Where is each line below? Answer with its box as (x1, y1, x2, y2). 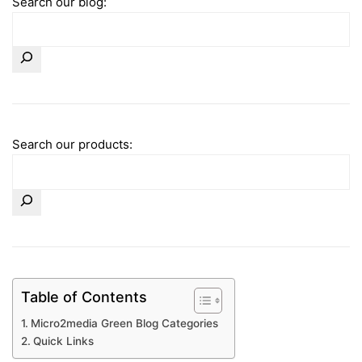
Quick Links (32, 334, 94, 347)
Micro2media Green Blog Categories (30, 316, 218, 330)
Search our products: (12, 137, 133, 153)
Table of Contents (21, 288, 147, 305)
